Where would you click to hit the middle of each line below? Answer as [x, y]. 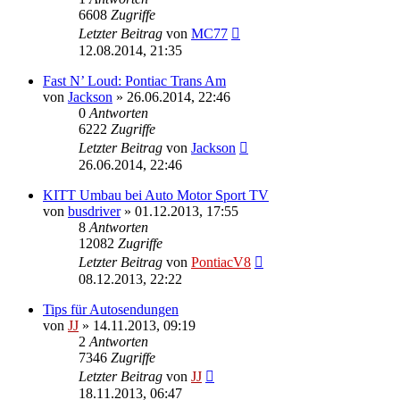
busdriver [94, 211]
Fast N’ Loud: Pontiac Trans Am [134, 80]
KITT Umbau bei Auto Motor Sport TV [156, 195]
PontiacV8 [221, 262]
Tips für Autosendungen [111, 309]
